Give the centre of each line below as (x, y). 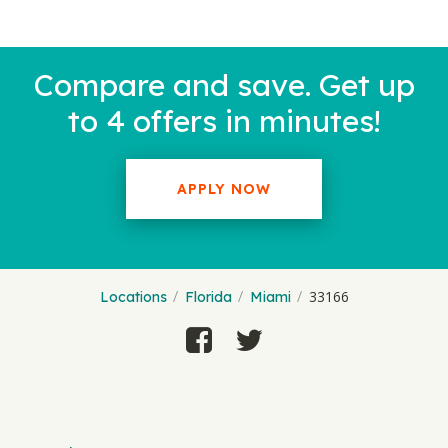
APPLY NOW (224, 189)
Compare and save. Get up (224, 85)
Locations (133, 297)
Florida (208, 297)
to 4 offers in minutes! (224, 121)
